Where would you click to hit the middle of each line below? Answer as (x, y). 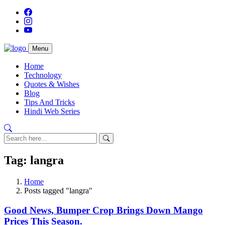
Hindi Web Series (52, 111)
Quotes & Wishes (52, 84)
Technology (43, 75)
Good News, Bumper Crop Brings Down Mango (103, 210)
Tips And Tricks (49, 102)
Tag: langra (34, 160)
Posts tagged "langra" (58, 190)
